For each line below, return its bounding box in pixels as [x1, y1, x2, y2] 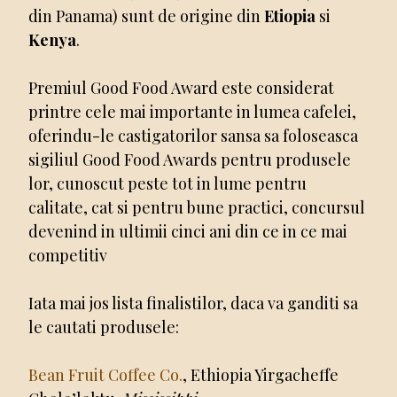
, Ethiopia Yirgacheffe [183, 363, 339, 385]
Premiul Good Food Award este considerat [28, 76, 335, 98]
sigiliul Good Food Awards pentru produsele [28, 148, 352, 170]
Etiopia [264, 4, 316, 27]
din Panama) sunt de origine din [28, 4, 265, 27]
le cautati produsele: [28, 315, 180, 338]
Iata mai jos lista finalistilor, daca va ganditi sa [28, 292, 359, 314]
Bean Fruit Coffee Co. [28, 363, 183, 385]
